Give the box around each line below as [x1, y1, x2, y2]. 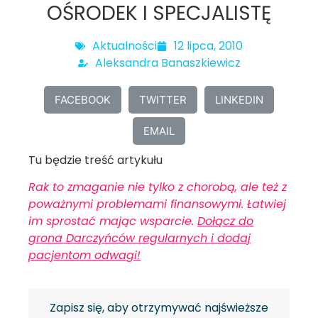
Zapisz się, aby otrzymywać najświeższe [50, 299, 268, 316]
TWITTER [139, 92, 187, 106]
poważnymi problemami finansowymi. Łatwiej [28, 196, 286, 213]
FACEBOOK [55, 92, 111, 106]
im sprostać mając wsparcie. [28, 213, 197, 230]
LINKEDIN [215, 92, 263, 106]
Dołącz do [197, 213, 253, 230]
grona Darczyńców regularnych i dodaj [28, 230, 251, 247]
